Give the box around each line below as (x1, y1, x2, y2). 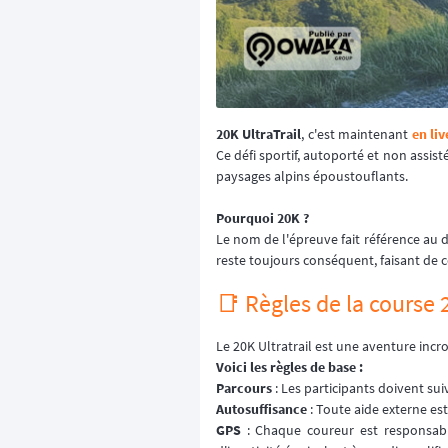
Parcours (216, 378, 272, 397)
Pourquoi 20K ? (216, 208, 309, 227)
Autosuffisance (216, 399, 307, 418)
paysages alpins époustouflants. (216, 166, 408, 185)
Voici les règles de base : (216, 357, 363, 376)
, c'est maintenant (301, 124, 412, 143)
